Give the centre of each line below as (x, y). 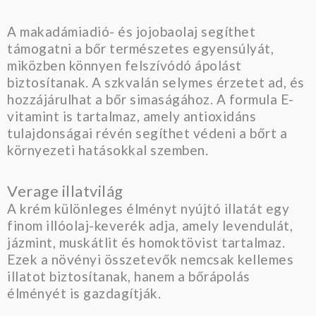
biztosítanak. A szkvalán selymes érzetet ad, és (156, 83)
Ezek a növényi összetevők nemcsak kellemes (150, 260)
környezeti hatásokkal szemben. (108, 150)
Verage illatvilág (65, 191)
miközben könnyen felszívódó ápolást (124, 66)
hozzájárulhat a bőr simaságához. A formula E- (151, 99)
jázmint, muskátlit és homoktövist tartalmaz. (146, 243)
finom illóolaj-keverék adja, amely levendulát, (150, 226)
